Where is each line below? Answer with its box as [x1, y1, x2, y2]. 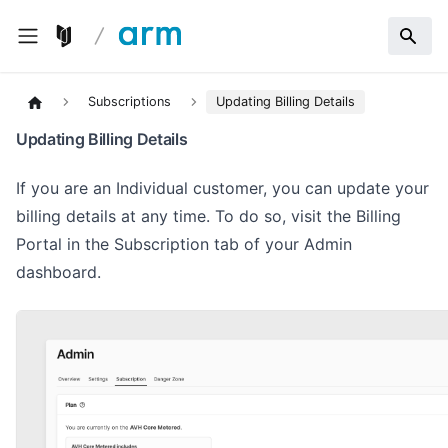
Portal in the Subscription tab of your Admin [16, 233, 352, 254]
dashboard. [16, 261, 101, 282]
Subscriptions [88, 93, 172, 109]
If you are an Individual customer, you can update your [16, 177, 429, 198]
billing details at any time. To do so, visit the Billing [16, 205, 401, 226]
